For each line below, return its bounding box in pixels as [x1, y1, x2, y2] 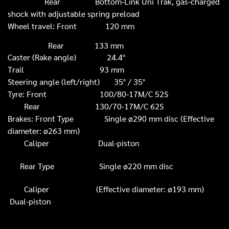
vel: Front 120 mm [42, 20, 134, 32]
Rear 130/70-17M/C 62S [8, 101, 164, 112]
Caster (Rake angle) [8, 52, 107, 63]
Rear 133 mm [46, 40, 124, 51]
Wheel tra [8, 20, 42, 32]
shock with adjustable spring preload [8, 8, 140, 19]
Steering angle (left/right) [8, 76, 114, 87]
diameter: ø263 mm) [8, 125, 80, 136]
